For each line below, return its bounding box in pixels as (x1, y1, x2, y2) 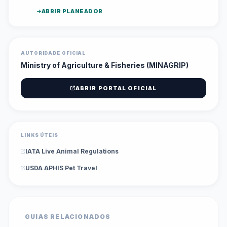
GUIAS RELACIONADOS (25, 212, 111, 220)
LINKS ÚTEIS (21, 132, 58, 138)
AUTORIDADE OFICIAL (21, 50, 86, 56)
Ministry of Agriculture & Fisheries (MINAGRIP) (21, 60, 188, 69)
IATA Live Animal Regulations (25, 147, 119, 155)
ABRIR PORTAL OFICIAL (75, 84, 157, 92)
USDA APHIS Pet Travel (25, 164, 97, 172)
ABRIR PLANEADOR (41, 8, 103, 15)
